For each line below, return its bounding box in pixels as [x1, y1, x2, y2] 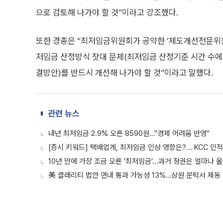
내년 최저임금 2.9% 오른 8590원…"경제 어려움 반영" [48, 129, 210, 138]
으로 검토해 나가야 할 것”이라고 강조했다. [36, 7, 178, 17]
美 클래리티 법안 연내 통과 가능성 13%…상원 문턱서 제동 [48, 171, 221, 180]
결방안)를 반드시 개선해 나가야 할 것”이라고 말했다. [36, 68, 213, 78]
